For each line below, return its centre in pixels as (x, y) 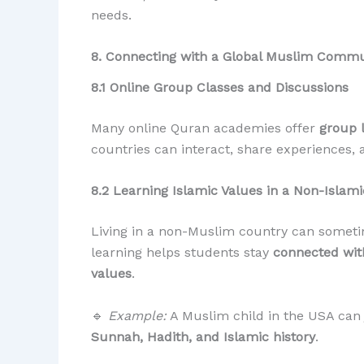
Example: (137, 315)
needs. (111, 15)
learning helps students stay (182, 253)
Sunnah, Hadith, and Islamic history (203, 336)
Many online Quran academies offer (205, 128)
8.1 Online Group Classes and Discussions (220, 87)
